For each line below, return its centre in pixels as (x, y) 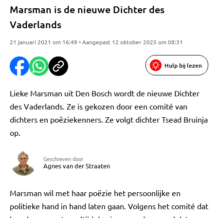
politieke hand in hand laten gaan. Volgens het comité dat (109, 206)
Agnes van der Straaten (77, 166)
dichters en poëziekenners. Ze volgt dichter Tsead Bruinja (109, 119)
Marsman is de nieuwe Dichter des (87, 9)
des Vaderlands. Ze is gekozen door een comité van (99, 106)
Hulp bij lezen (183, 65)
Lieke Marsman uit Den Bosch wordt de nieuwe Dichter (105, 93)
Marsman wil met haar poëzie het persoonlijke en (95, 193)
